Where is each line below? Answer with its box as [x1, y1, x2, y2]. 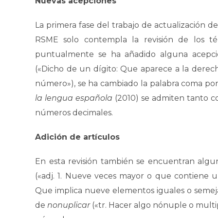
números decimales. [35, 108, 113, 117]
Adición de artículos [35, 132, 120, 142]
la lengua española [35, 93, 115, 103]
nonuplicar [47, 200, 92, 210]
